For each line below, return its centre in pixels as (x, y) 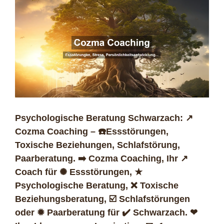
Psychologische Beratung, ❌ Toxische (97, 186)
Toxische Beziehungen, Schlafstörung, (97, 145)
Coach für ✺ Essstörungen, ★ (79, 172)
